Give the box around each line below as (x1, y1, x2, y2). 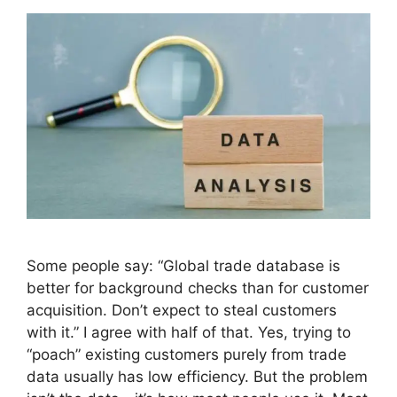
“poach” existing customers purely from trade (27, 345, 346, 363)
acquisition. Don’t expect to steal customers (27, 300, 337, 319)
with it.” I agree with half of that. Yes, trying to (27, 323, 351, 341)
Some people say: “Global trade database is (27, 256, 340, 275)
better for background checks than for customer (27, 278, 369, 297)
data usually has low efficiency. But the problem (27, 367, 368, 385)
